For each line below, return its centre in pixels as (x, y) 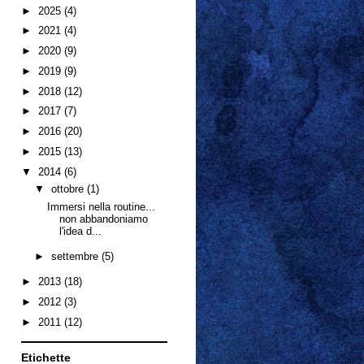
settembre (76, 256)
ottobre (69, 189)
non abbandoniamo (104, 219)
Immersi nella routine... (102, 206)
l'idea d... (81, 231)
